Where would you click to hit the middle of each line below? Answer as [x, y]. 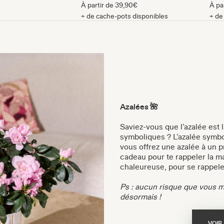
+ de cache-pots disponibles [124, 16]
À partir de [98, 5]
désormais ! [140, 196]
